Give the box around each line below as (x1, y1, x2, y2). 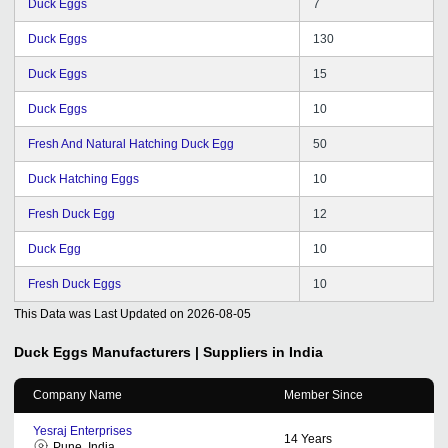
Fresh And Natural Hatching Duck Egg (28, 136, 234, 151)
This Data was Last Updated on (14, 306, 184, 321)
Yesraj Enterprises (33, 423, 132, 438)
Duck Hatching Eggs (28, 171, 139, 186)
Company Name (33, 387, 122, 402)
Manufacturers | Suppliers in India (92, 343, 323, 360)
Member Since (284, 387, 363, 402)
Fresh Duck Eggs (28, 276, 121, 291)
